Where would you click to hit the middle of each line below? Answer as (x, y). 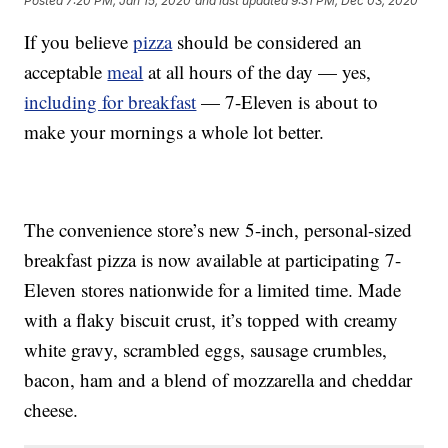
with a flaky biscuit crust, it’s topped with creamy (211, 320)
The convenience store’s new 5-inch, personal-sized (218, 230)
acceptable (66, 72)
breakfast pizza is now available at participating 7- (213, 260)
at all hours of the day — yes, (257, 72)
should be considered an (267, 42)
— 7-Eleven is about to (287, 102)
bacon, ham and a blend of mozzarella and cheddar (218, 380)
